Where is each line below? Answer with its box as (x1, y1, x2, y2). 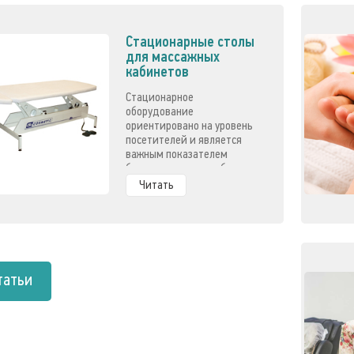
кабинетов (126, 62, 190, 81)
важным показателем (126, 146, 228, 161)
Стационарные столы (126, 32, 255, 51)
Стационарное (126, 89, 194, 104)
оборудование (126, 104, 194, 119)
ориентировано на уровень (126, 118, 254, 133)
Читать (138, 177, 174, 192)
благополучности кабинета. (126, 160, 258, 175)
